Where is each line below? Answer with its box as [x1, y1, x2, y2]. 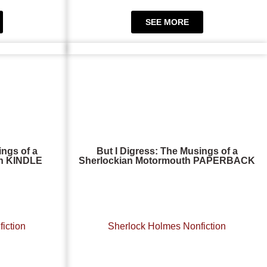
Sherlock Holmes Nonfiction [108, 221, 226, 231]
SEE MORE [145, 17, 189, 27]
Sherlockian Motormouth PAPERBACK [79, 155, 255, 166]
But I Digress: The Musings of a [96, 145, 238, 156]
